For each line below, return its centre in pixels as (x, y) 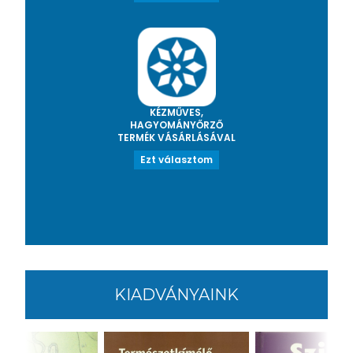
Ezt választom (176, 160)
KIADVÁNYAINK (176, 295)
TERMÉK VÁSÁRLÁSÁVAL (176, 138)
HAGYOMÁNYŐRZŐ (176, 125)
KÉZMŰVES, (176, 113)
